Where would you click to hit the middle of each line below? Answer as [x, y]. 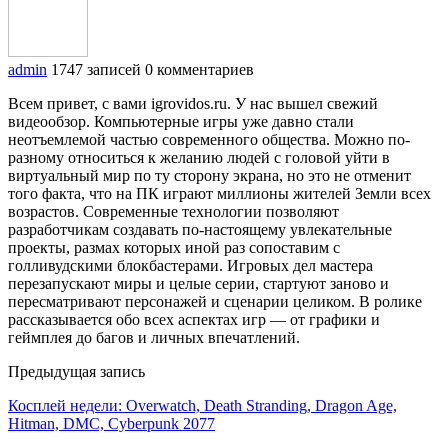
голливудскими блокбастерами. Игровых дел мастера [190, 265]
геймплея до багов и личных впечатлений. [154, 337]
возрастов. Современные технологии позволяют [173, 211]
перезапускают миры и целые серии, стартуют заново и [198, 283]
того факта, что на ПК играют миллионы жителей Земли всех [219, 193]
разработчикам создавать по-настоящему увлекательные [200, 229]
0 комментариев [199, 69]
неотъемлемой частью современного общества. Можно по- [209, 139]
